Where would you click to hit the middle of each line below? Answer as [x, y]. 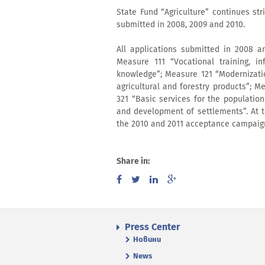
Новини [147, 239]
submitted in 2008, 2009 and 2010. [181, 25]
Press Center [152, 227]
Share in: [133, 161]
